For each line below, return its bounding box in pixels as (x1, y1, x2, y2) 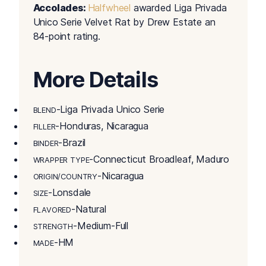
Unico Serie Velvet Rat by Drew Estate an (33, 16, 216, 28)
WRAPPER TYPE (33, 156, 90, 165)
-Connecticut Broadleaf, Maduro (89, 153, 230, 166)
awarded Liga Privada (133, 2, 227, 14)
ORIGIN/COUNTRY (33, 172, 98, 182)
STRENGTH (33, 222, 74, 232)
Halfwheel (87, 2, 134, 14)
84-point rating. (33, 30, 100, 43)
